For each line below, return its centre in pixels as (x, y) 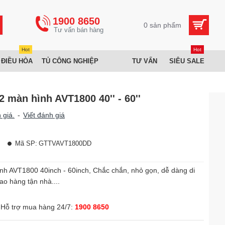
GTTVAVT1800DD (65, 143)
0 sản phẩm (162, 25)
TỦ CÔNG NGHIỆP (70, 61)
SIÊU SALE (187, 61)
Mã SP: (26, 143)
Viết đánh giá (44, 115)
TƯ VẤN (145, 61)
